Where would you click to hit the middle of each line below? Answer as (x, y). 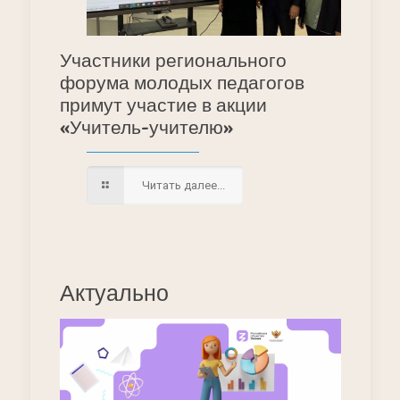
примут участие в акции (163, 105)
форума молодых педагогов (182, 83)
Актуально (114, 293)
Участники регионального (173, 61)
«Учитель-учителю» (146, 128)
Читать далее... (183, 186)
